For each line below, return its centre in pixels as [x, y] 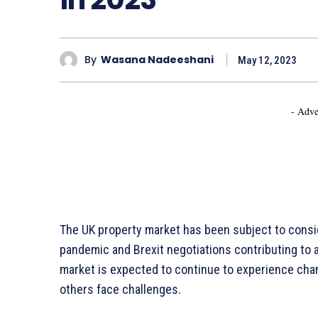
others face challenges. [120, 289]
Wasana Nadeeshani [157, 60]
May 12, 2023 [267, 60]
